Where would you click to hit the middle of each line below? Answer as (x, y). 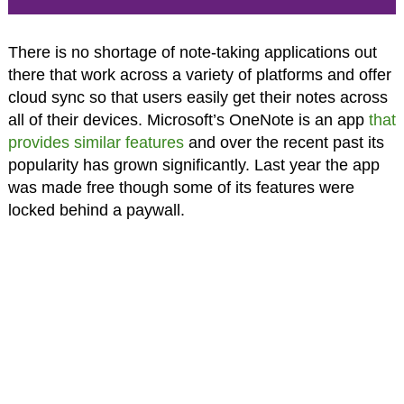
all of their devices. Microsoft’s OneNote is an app (188, 119)
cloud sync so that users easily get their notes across (197, 97)
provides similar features (96, 142)
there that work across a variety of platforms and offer (199, 74)
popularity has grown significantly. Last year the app (193, 165)
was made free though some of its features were (181, 187)
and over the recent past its (284, 142)
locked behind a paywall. (96, 210)
